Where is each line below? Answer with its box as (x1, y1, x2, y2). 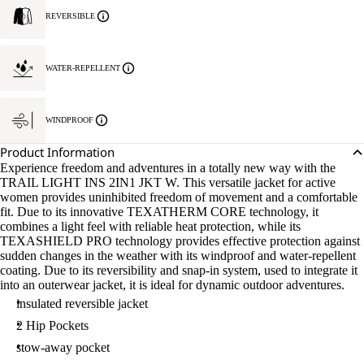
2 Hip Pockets (16, 318, 89, 332)
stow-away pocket (16, 340, 110, 354)
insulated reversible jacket (16, 297, 148, 310)
